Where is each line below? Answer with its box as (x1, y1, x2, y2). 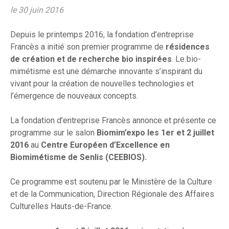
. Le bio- (172, 54, 201, 64)
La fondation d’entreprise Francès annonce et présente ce (10, 116, 216, 126)
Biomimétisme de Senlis (10, 152, 105, 163)
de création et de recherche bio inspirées (10, 54, 172, 64)
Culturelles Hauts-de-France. (10, 201, 112, 212)
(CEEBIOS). (105, 152, 149, 163)
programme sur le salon (10, 128, 97, 138)
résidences (166, 42, 210, 52)
